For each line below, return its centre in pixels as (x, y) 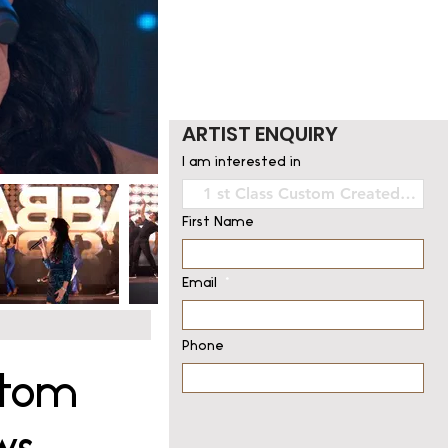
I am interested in (241, 162)
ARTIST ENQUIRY (260, 134)
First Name (218, 222)
